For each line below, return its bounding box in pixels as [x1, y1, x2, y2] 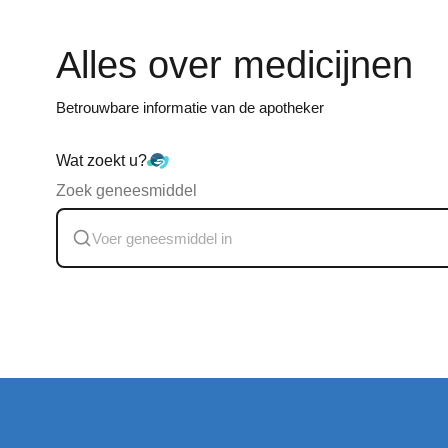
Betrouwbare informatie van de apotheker [56, 99, 324, 116]
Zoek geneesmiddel [56, 182, 197, 199]
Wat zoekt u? [56, 152, 147, 169]
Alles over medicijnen [56, 44, 413, 86]
